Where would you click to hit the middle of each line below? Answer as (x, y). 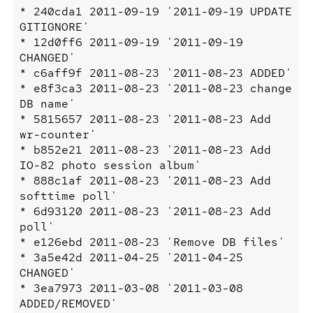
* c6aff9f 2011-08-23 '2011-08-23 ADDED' (156, 73)
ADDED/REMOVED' (68, 303)
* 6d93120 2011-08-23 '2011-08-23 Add (145, 211)
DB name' (48, 103)
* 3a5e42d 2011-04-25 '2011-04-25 (131, 257)
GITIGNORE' (54, 27)
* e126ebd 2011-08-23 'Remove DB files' (152, 242)
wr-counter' (58, 134)
